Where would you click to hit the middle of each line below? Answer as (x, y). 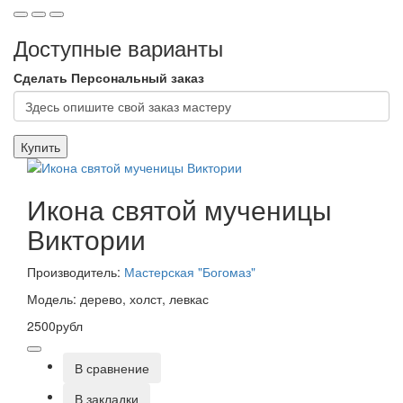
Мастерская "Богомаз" (190, 271)
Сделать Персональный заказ (109, 77)
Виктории (86, 238)
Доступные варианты (118, 47)
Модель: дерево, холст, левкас (118, 298)
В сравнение (112, 367)
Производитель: (76, 271)
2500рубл (55, 325)
